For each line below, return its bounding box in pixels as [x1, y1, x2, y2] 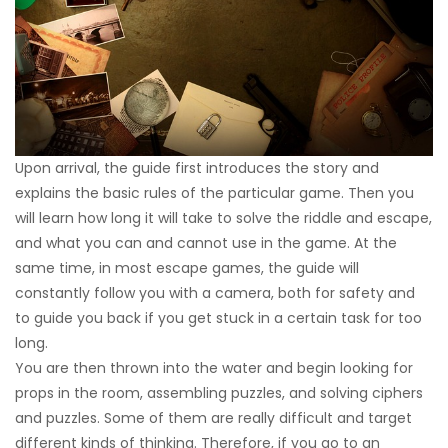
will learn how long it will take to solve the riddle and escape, [15, 207, 432, 228]
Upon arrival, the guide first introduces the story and [15, 157, 379, 178]
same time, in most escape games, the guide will [15, 257, 359, 278]
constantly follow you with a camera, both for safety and [15, 282, 415, 303]
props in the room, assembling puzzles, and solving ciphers [15, 382, 423, 403]
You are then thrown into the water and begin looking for [15, 357, 413, 378]
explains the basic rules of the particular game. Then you [15, 182, 414, 203]
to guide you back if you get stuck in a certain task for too [15, 307, 422, 328]
